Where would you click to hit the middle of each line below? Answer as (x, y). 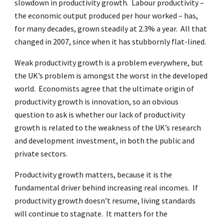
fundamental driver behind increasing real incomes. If (106, 187)
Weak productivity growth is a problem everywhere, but (109, 62)
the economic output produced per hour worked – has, (106, 15)
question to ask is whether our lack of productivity (100, 114)
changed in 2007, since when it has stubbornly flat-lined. (110, 41)
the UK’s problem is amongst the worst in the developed (111, 75)
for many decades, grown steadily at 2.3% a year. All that (111, 28)
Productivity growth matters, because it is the (93, 174)
